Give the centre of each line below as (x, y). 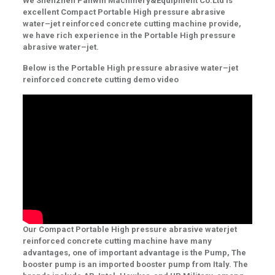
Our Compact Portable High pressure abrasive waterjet (130, 230)
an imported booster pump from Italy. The (166, 265)
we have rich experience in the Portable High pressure (129, 35)
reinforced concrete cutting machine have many (117, 241)
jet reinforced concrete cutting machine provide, (145, 23)
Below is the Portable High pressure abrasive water (122, 68)
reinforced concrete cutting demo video (100, 79)
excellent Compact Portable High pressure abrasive (124, 12)
